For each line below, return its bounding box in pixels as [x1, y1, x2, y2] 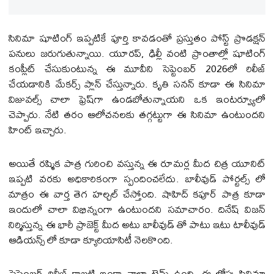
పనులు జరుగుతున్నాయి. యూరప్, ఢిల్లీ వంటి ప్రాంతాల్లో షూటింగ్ [9, 43, 265, 64]
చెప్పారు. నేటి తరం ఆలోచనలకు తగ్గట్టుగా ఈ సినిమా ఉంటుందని [9, 104, 265, 125]
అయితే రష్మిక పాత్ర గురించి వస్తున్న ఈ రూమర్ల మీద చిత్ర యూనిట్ [9, 153, 265, 174]
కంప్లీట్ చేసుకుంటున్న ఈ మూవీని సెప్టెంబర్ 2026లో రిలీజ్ [9, 58, 265, 79]
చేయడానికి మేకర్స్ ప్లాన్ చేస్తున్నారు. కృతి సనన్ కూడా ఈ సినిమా [9, 73, 265, 94]
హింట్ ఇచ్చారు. [9, 119, 67, 140]
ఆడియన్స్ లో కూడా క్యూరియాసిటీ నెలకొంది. [9, 229, 174, 250]
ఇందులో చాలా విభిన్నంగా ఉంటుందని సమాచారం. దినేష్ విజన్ [9, 199, 265, 220]
